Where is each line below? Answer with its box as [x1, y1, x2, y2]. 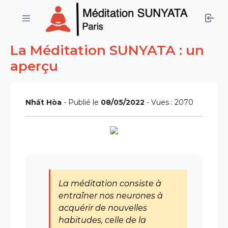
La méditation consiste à [59, 179, 161, 188]
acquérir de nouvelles [59, 203, 147, 213]
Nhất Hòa [25, 98, 62, 107]
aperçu [10, 58, 58, 74]
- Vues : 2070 [145, 98, 193, 107]
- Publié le [62, 98, 101, 107]
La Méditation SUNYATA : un [10, 42, 204, 59]
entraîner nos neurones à [59, 191, 163, 201]
